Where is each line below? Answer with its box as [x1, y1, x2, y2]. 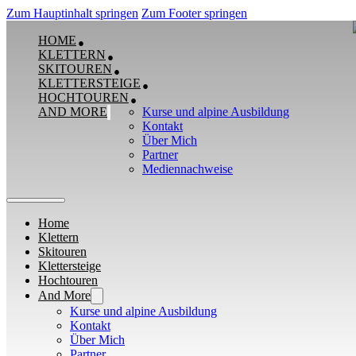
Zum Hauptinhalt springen [6, 6, 138, 20]
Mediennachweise [142, 162, 233, 176]
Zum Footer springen [141, 6, 247, 20]
